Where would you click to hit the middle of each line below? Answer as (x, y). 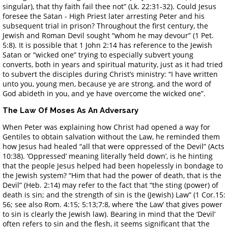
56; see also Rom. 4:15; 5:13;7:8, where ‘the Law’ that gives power (112, 204)
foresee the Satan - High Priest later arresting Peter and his (104, 16)
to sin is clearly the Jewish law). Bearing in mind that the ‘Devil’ (109, 214)
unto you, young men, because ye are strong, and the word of (107, 83)
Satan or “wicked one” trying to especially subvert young (98, 54)
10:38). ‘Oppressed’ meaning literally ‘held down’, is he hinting (108, 156)
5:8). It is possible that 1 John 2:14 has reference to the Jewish (107, 45)
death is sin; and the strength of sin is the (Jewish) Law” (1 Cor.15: (114, 194)
